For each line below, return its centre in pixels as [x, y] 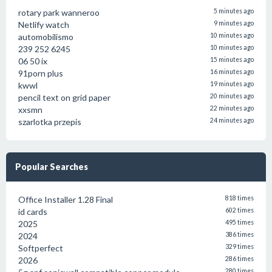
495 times [240, 222]
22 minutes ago [232, 108]
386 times [240, 234]
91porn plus [41, 73]
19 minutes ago [232, 84]
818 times [240, 198]
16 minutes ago [232, 72]
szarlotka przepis [50, 122]
